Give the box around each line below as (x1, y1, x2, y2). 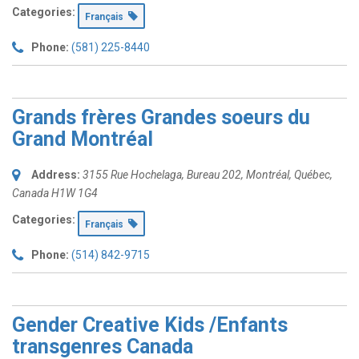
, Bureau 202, (182, 168, 246, 181)
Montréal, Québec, (246, 168, 333, 181)
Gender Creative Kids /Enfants (12, 313, 288, 337)
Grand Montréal (12, 127, 153, 151)
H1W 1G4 (51, 187, 98, 200)
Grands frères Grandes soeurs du (12, 106, 310, 129)
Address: (31, 168, 80, 181)
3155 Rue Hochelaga (83, 168, 182, 181)
